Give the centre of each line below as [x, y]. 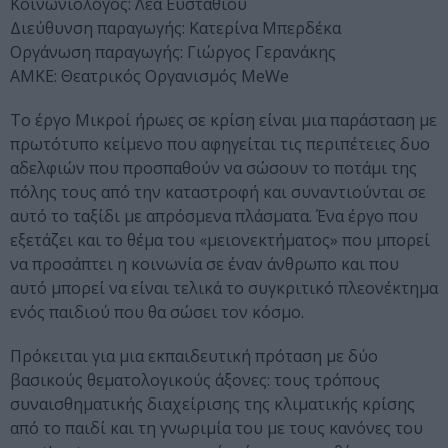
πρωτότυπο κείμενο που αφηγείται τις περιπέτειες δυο [220, 144]
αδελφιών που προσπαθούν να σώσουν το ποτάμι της [213, 168]
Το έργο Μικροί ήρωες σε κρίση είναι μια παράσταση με [223, 120]
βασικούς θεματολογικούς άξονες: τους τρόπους [195, 380]
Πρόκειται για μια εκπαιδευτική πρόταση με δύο [194, 356]
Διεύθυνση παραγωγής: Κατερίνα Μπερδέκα [175, 28]
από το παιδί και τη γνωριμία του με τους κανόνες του [216, 428]
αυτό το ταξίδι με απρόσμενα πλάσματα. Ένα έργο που [214, 216]
